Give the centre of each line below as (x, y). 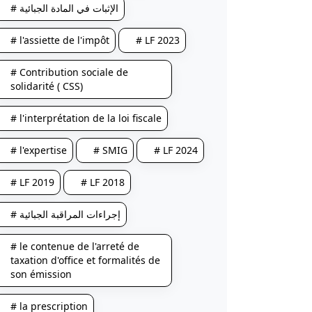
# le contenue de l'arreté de (75, 246)
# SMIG (110, 150)
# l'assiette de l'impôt (60, 40)
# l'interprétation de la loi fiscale (86, 118)
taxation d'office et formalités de (85, 260)
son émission (41, 274)
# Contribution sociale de (69, 72)
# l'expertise (38, 150)
